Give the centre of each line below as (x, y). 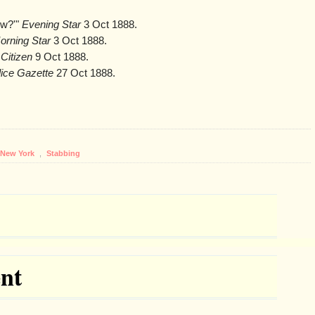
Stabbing (63, 154)
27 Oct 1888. (84, 73)
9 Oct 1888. (60, 57)
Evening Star (51, 25)
